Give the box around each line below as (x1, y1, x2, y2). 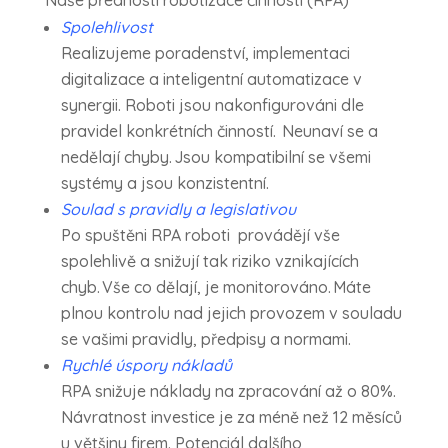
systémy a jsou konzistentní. (60, 173, 273, 194)
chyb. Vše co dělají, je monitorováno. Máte (60, 277, 371, 298)
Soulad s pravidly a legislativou (60, 199, 296, 220)
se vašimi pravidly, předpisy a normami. (60, 329, 355, 350)
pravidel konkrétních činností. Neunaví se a (60, 121, 378, 142)
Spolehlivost (60, 17, 153, 38)
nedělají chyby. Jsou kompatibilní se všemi (60, 147, 371, 168)
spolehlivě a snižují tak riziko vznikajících (60, 251, 359, 272)
